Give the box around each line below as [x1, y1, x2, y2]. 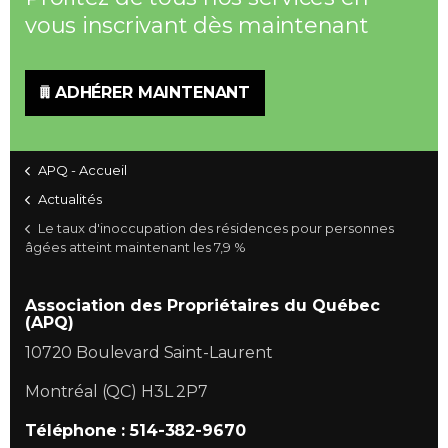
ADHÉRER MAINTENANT [54, 83, 251, 102]
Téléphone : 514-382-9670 [25, 421, 246, 440]
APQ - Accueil [38, 162, 127, 178]
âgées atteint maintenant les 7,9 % [25, 239, 246, 255]
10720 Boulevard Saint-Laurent [25, 343, 273, 362]
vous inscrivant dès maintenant [25, 12, 369, 39]
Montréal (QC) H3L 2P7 [25, 382, 208, 401]
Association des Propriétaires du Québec [25, 296, 380, 315]
